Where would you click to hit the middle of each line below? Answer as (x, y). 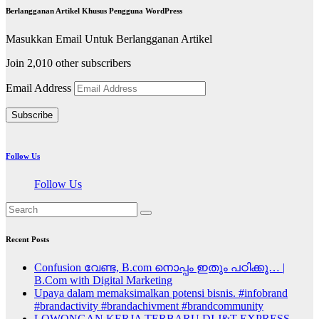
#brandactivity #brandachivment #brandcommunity (149, 305)
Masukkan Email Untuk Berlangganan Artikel (109, 38)
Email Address (40, 88)
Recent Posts (27, 239)
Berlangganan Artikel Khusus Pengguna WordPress (94, 10)
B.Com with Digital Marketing (103, 280)
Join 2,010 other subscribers (68, 63)
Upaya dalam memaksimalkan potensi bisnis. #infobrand (161, 293)
